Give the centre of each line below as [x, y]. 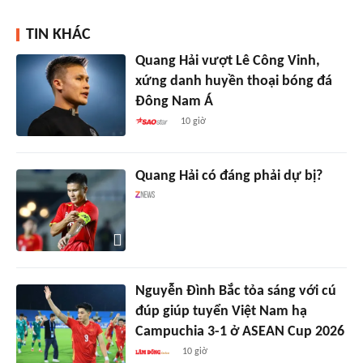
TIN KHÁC [58, 34]
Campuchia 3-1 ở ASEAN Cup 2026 [239, 331]
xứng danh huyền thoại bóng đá [233, 81]
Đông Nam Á [174, 101]
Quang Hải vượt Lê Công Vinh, [227, 61]
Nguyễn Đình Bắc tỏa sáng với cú [235, 291]
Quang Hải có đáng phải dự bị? [228, 176]
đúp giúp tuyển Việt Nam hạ [221, 311]
